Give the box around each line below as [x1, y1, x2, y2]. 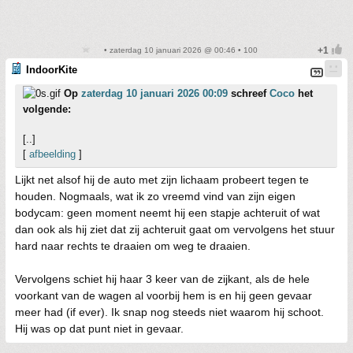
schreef [228, 87, 269, 99]
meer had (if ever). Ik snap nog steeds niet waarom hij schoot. [15, 305, 324, 318]
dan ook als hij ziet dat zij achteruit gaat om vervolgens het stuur [15, 222, 335, 236]
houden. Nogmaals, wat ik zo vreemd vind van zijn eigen [15, 189, 295, 203]
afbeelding [29, 147, 76, 160]
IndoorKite [26, 63, 77, 76]
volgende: [23, 102, 71, 115]
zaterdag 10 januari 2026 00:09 [81, 87, 228, 99]
